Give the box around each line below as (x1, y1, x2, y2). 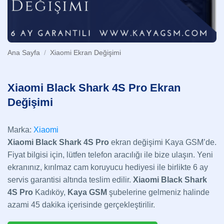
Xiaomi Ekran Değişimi (50, 49, 121, 56)
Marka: (7, 125, 31, 134)
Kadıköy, (33, 187, 67, 196)
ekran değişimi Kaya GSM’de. (111, 137, 216, 146)
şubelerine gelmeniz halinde (107, 187, 209, 196)
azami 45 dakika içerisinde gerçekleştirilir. (7, 200, 155, 209)
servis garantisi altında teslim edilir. (7, 175, 133, 184)
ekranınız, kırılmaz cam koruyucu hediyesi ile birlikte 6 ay (7, 162, 208, 171)
